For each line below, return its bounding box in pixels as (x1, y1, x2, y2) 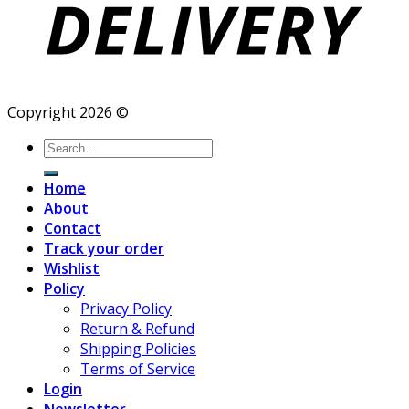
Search (43, 136, 89, 157)
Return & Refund (80, 319, 194, 340)
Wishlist (44, 258, 100, 279)
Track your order (44, 238, 164, 259)
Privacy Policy (80, 299, 172, 320)
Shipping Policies (80, 339, 196, 360)
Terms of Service (80, 359, 195, 380)
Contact (44, 218, 101, 239)
